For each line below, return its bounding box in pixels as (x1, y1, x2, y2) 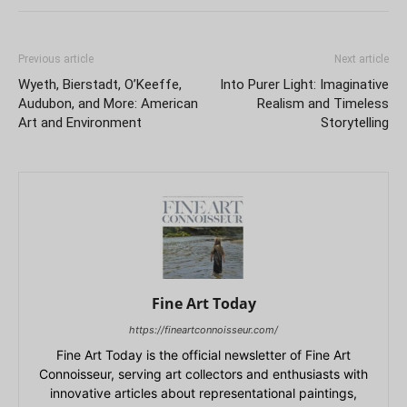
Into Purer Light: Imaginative (220, 76, 389, 94)
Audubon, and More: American (18, 95, 198, 113)
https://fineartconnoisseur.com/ (129, 323, 278, 337)
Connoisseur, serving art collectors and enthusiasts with (39, 366, 368, 382)
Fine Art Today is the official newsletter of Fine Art (56, 347, 351, 363)
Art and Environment (18, 114, 142, 132)
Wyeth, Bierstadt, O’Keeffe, (18, 76, 182, 94)
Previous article (18, 53, 94, 66)
